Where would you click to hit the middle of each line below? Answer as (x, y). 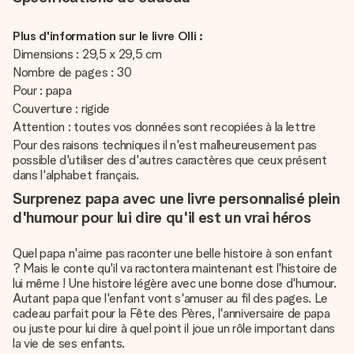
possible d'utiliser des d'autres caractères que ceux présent (170, 160)
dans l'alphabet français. (76, 175)
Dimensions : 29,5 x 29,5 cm (89, 54)
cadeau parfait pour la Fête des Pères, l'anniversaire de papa (171, 313)
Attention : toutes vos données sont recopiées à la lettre (164, 127)
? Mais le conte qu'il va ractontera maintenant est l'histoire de (175, 268)
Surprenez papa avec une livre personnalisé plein (176, 198)
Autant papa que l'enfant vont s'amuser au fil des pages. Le (171, 298)
